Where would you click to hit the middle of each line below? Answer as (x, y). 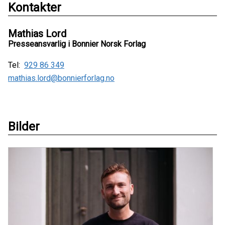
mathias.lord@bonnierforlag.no (61, 78)
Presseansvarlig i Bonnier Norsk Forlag (77, 44)
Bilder (24, 127)
